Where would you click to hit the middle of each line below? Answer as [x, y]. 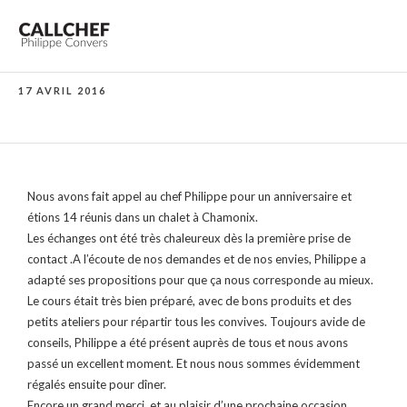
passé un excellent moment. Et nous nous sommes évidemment [194, 363]
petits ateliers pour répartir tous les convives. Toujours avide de [196, 321]
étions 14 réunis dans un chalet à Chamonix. [143, 217]
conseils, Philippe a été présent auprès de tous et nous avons [188, 342]
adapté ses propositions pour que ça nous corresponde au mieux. [200, 279]
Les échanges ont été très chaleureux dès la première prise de [189, 238]
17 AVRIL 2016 [62, 90]
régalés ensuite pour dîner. [97, 384]
